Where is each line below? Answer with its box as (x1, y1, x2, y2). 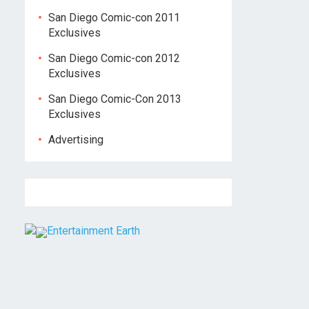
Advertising (48, 133, 103, 146)
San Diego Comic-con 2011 (48, 11, 180, 24)
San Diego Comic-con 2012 (48, 52, 180, 65)
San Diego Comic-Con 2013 (48, 92, 181, 106)
